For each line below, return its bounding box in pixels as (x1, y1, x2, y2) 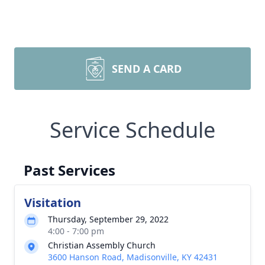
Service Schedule (50, 115, 215, 144)
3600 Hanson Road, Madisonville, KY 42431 (48, 251, 218, 263)
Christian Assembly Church (48, 240, 156, 251)
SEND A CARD (112, 62, 182, 76)
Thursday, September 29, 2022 (48, 214, 169, 225)
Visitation (24, 195, 81, 211)
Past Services (24, 160, 115, 180)
